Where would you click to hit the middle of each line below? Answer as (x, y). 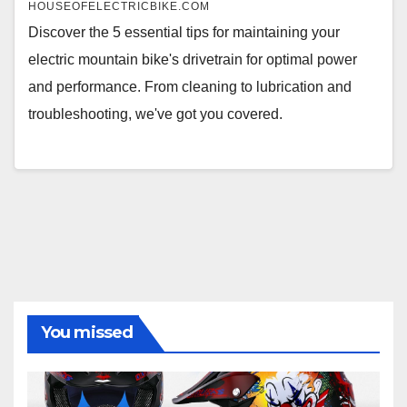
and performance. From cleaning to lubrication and (190, 86)
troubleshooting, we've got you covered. (155, 114)
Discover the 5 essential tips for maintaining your (184, 32)
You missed (87, 333)
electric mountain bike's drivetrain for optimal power (193, 59)
